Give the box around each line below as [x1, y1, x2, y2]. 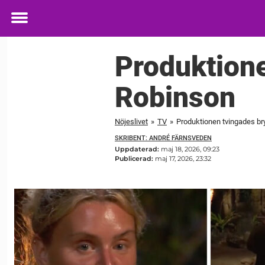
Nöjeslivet [115, 117, 148, 126]
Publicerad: [115, 154, 155, 163]
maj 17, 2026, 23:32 [155, 154, 211, 163]
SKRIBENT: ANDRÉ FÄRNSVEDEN [115, 134, 212, 142]
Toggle [11, 20, 43, 33]
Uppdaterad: [115, 145, 161, 154]
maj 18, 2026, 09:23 [161, 145, 219, 154]
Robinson [115, 80, 235, 114]
